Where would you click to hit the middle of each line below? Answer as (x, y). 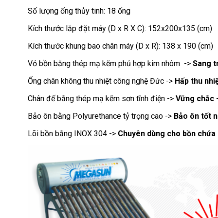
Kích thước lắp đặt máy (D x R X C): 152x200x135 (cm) (120, 28)
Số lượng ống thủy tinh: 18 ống (79, 11)
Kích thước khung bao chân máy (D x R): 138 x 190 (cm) (120, 46)
